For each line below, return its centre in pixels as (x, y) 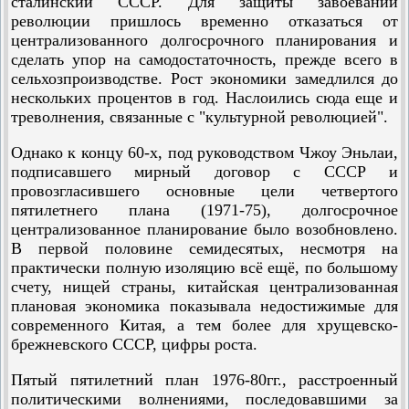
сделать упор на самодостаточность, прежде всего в (204, 59)
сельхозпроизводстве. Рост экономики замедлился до (204, 79)
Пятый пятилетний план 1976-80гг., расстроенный (204, 380)
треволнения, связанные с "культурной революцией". (199, 117)
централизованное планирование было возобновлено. (204, 229)
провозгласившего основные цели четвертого (204, 191)
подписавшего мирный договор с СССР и (204, 172)
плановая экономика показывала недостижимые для (204, 306)
